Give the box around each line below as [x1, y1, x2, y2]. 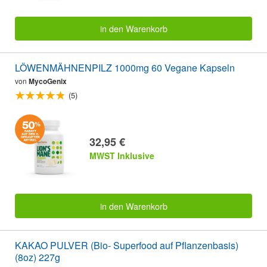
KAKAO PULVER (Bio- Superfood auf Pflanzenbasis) [15, 238, 238, 252]
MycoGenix [29, 76, 67, 87]
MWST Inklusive [89, 150, 154, 162]
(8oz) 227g [15, 250, 60, 264]
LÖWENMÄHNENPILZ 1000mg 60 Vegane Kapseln [15, 61, 235, 75]
